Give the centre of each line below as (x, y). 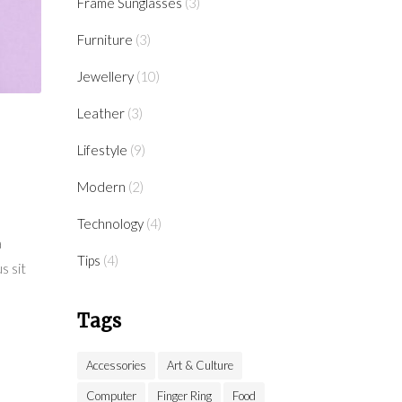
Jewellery (105, 76)
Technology (110, 223)
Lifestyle (102, 150)
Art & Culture (200, 365)
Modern (101, 187)
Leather (101, 113)
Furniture (105, 39)
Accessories (116, 365)
